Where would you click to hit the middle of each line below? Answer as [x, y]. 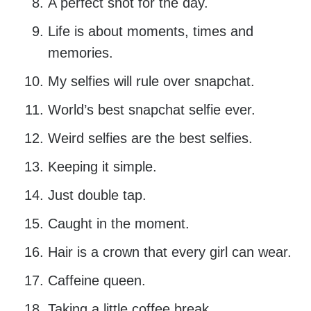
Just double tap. [97, 195]
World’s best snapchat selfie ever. [151, 110]
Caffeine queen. [96, 281]
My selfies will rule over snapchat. [151, 82]
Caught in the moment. [118, 224]
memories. [80, 53]
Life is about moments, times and [150, 32]
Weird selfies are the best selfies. [150, 138]
